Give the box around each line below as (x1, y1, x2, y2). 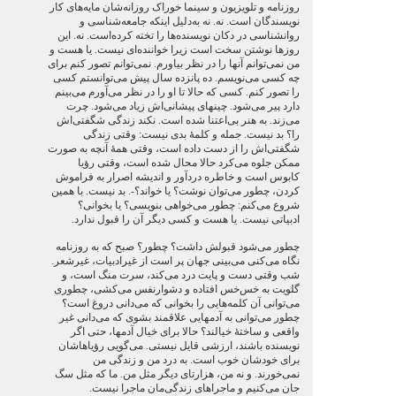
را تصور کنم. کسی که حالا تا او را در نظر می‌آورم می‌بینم (54, 86, 300, 98)
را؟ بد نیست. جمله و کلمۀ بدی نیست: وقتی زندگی (82, 128, 300, 141)
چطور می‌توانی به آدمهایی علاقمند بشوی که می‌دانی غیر (58, 311, 300, 324)
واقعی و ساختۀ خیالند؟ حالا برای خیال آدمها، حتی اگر (70, 325, 300, 338)
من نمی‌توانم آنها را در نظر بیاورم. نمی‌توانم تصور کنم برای (47, 57, 300, 70)
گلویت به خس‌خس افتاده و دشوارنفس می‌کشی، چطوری (53, 283, 300, 295)
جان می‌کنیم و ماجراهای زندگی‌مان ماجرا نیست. (88, 382, 300, 394)
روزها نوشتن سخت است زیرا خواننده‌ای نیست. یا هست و (49, 43, 300, 56)
